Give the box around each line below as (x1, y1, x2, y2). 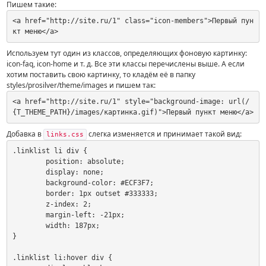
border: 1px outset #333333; (12, 189, 46, 198)
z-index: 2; (12, 200, 46, 209)
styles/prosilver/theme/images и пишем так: (7, 80, 156, 90)
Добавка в (7, 128, 44, 139)
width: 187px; (12, 221, 46, 230)
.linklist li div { (12, 147, 87, 156)
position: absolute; (12, 157, 46, 166)
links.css (46, 130, 84, 138)
